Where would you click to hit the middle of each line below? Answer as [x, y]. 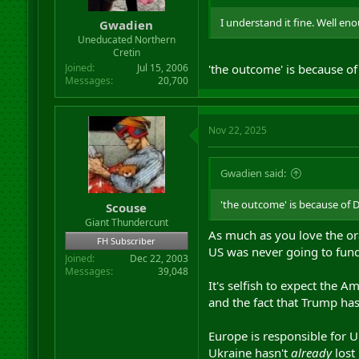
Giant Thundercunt [126, 222]
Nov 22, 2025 [237, 130]
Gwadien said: [253, 173]
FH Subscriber [127, 240]
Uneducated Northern [126, 40]
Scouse [127, 207]
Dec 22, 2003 [159, 258]
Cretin [126, 52]
